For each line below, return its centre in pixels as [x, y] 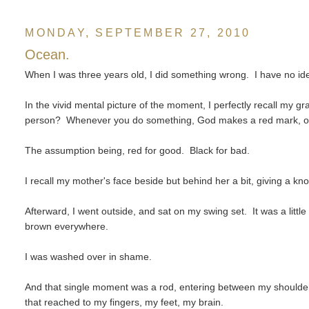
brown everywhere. [67, 227]
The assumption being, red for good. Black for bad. [138, 151]
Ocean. [48, 55]
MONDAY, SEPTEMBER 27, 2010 [138, 33]
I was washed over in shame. [89, 257]
